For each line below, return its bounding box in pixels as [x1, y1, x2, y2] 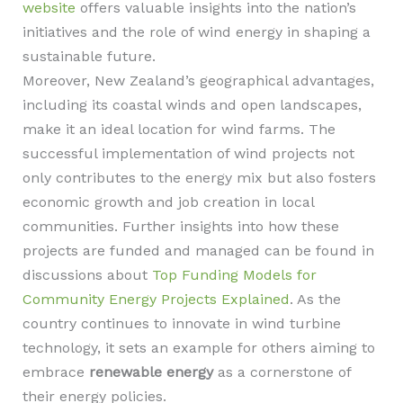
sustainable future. [22, 48, 156, 65]
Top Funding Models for [151, 266, 317, 283]
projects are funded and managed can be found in [22, 242, 374, 259]
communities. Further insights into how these [22, 218, 339, 235]
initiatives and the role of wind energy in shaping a [22, 23, 371, 40]
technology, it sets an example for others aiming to [22, 339, 375, 356]
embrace [22, 363, 89, 381]
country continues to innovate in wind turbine [22, 315, 341, 332]
